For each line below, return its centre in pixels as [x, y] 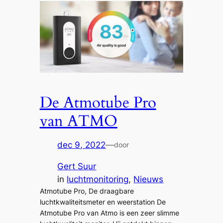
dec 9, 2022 [82, 145]
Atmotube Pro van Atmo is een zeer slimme [109, 213]
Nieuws [149, 179]
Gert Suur [77, 167]
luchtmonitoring [98, 179]
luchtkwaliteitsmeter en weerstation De [103, 202]
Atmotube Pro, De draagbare [87, 191]
